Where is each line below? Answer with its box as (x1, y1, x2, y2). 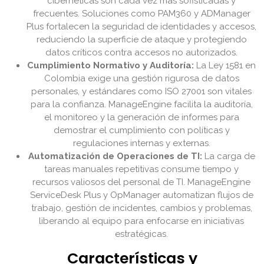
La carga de (202, 151, 255, 162)
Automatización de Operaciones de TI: (28, 151, 202, 162)
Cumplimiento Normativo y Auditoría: (27, 60, 194, 71)
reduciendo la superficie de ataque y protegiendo (36, 34, 247, 45)
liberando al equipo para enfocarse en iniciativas (39, 216, 244, 227)
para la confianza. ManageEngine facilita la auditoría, (30, 99, 253, 110)
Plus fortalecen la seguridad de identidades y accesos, (27, 21, 256, 32)
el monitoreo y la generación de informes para (44, 112, 239, 123)
